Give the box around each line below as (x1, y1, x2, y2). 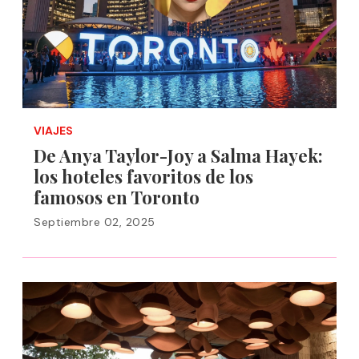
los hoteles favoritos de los (34, 164, 253, 188)
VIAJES (34, 123, 73, 138)
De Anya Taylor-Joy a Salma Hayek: (34, 143, 323, 167)
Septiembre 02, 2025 (34, 215, 155, 229)
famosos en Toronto (34, 185, 200, 209)
